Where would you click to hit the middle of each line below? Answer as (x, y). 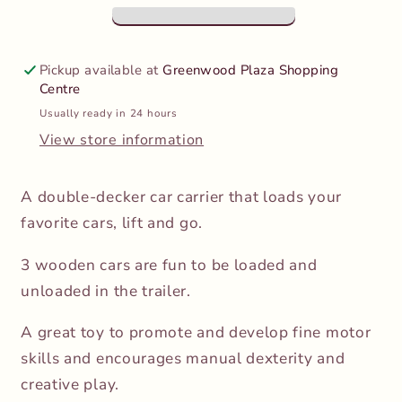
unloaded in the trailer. (108, 291)
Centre (60, 88)
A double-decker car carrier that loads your (181, 197)
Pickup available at (101, 70)
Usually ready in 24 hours (109, 113)
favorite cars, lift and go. (112, 223)
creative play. (70, 384)
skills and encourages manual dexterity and (183, 358)
